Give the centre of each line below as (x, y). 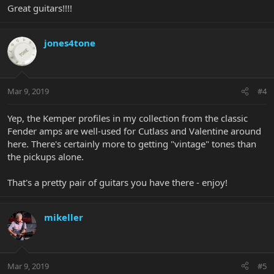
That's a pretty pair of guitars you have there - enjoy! (117, 183)
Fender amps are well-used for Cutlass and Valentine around (134, 131)
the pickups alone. (46, 157)
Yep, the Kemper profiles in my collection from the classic (128, 118)
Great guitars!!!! (40, 8)
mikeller (64, 217)
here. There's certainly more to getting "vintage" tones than (132, 144)
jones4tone (70, 43)
